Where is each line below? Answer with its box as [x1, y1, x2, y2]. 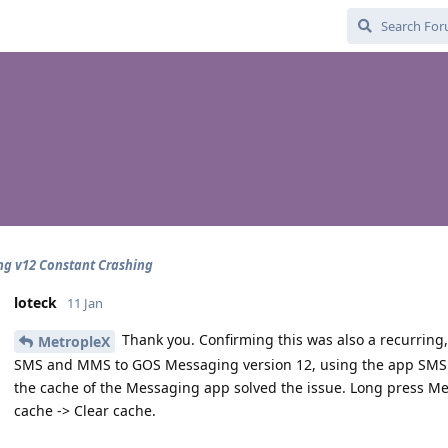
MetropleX [38, 331, 110, 351]
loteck [14, 293, 57, 312]
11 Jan [67, 294, 103, 312]
